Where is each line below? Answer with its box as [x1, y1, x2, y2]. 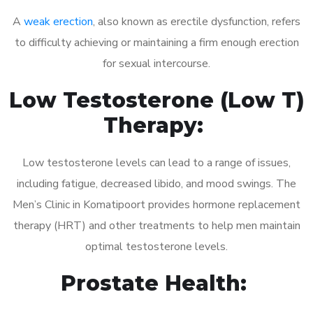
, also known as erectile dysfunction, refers [93, 13, 300, 29]
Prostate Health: [60, 270, 253, 296]
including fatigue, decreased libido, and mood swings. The [17, 175, 296, 191]
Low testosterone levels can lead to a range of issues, [22, 154, 291, 170]
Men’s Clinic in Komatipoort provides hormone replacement [13, 196, 300, 212]
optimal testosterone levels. [85, 238, 228, 254]
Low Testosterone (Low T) [8, 87, 305, 113]
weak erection [24, 13, 93, 29]
